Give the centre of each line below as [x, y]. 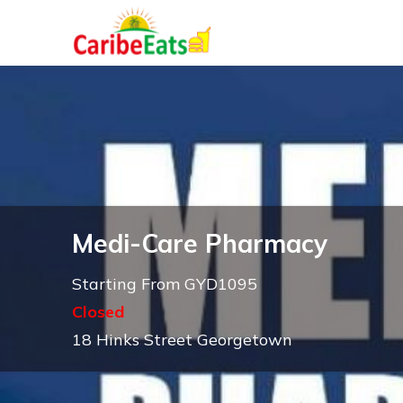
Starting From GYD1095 [165, 284]
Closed [98, 312]
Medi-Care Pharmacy [200, 243]
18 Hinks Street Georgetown [182, 340]
